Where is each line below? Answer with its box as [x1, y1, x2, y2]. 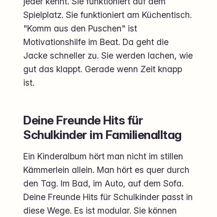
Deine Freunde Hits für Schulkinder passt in [23, 192, 193, 202]
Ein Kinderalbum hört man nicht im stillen [23, 151, 183, 162]
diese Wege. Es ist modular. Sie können [23, 205, 177, 216]
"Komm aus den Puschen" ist [23, 23, 137, 34]
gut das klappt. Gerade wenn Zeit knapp [23, 64, 182, 75]
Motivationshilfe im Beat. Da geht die [23, 37, 169, 47]
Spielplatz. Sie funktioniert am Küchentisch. [23, 10, 192, 20]
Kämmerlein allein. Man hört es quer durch [23, 165, 189, 175]
